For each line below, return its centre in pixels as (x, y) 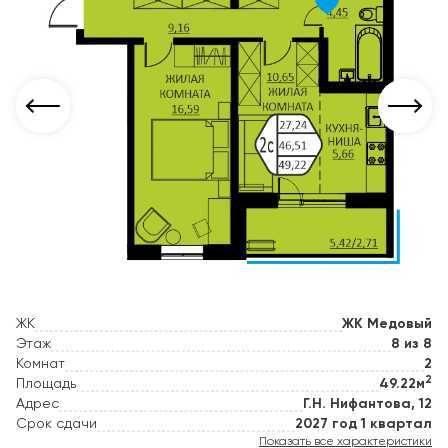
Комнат (40, 364)
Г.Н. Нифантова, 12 (367, 404)
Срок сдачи (56, 424)
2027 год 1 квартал (363, 424)
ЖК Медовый (387, 324)
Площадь (46, 384)
